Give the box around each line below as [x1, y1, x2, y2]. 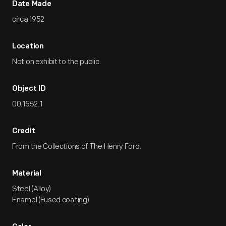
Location [12, 43, 44, 50]
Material [12, 170, 41, 178]
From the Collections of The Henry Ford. [12, 142, 142, 151]
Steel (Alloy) [12, 184, 51, 194]
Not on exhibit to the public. [12, 57, 101, 67]
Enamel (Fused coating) [12, 195, 89, 205]
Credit [12, 128, 35, 135]
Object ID [12, 85, 46, 93]
